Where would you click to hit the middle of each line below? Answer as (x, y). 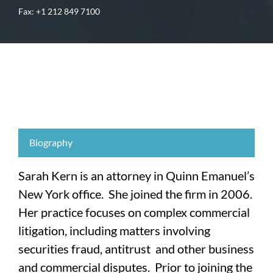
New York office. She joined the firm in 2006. (136, 194)
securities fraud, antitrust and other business (136, 249)
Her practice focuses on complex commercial (134, 212)
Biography (51, 143)
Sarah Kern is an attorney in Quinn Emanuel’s (136, 176)
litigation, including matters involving (114, 231)
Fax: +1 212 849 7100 (59, 12)
